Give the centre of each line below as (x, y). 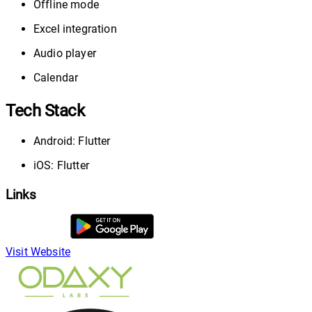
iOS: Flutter (61, 165)
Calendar (56, 77)
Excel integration (75, 29)
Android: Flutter (72, 141)
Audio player (65, 53)
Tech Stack (45, 110)
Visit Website (38, 252)
